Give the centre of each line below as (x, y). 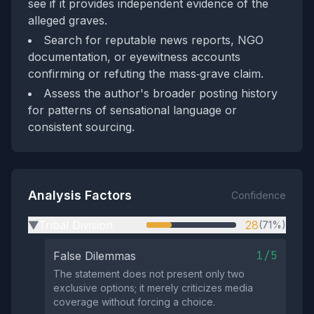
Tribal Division (76, 225)
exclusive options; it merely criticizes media (153, 288)
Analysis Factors (80, 195)
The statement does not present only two (149, 274)
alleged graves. (68, 20)
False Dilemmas (95, 256)
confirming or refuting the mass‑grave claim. (146, 74)
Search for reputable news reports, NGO (153, 40)
